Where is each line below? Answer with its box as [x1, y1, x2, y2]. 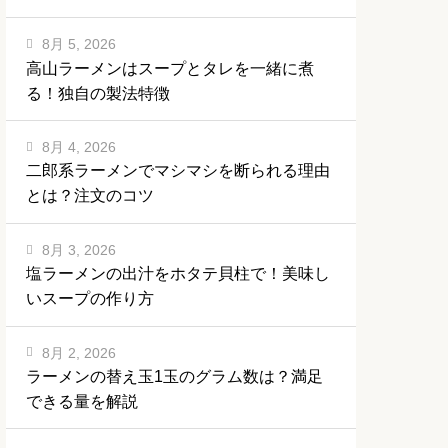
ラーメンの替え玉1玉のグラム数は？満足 [26, 368, 323, 386]
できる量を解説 [26, 393, 138, 411]
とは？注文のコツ [26, 187, 154, 205]
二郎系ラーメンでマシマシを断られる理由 [26, 162, 330, 180]
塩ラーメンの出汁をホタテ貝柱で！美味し [26, 265, 330, 283]
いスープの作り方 [26, 290, 154, 308]
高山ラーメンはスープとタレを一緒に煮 [26, 59, 314, 77]
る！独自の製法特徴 [26, 84, 170, 102]
